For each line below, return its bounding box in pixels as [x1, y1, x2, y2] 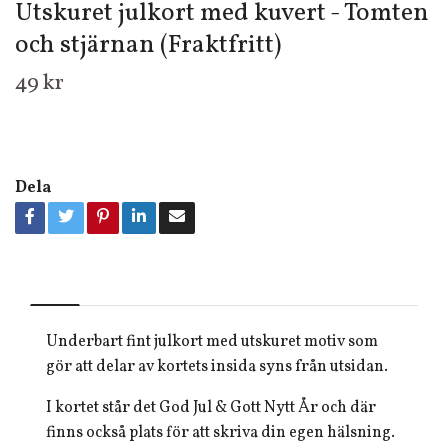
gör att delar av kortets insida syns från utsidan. [46, 356, 388, 378]
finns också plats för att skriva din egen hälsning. [46, 422, 395, 444]
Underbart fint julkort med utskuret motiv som [46, 331, 378, 353]
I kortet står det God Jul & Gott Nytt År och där [46, 397, 376, 419]
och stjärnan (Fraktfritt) [15, 28, 281, 63]
